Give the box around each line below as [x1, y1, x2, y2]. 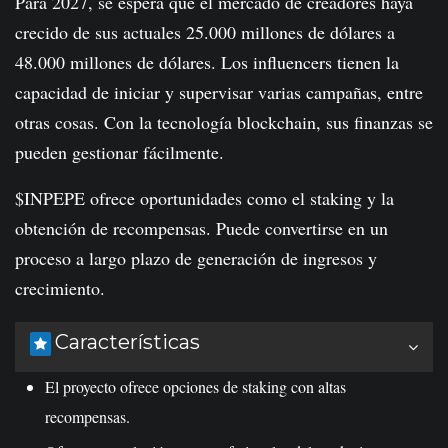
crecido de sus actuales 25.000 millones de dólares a [15, 19, 395, 44]
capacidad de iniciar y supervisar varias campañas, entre [15, 79, 423, 104]
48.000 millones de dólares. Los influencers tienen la [15, 49, 399, 74]
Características [55, 329, 200, 354]
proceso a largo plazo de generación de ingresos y [15, 245, 377, 270]
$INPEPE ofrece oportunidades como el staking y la [15, 185, 394, 210]
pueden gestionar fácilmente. [15, 139, 224, 164]
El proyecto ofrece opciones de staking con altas [45, 375, 346, 397]
